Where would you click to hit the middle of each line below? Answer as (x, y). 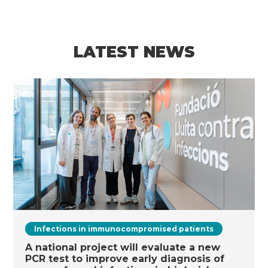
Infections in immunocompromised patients (124, 229)
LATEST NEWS (134, 52)
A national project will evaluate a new (123, 247)
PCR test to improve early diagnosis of (125, 259)
